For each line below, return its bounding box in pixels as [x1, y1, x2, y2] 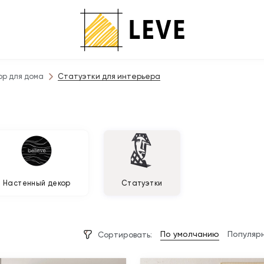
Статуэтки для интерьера [58, 72, 160, 81]
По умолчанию [160, 229, 219, 239]
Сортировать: [98, 229, 152, 239]
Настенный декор [3, 179, 71, 187]
